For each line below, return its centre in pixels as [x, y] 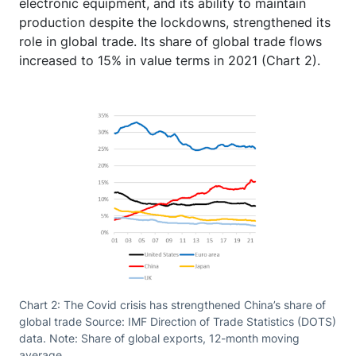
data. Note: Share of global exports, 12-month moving [159, 338]
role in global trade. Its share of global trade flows [170, 41]
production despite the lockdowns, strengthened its [175, 22]
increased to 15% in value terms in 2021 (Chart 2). [170, 60]
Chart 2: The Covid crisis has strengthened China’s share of [172, 304]
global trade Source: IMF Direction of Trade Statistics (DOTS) [178, 321]
